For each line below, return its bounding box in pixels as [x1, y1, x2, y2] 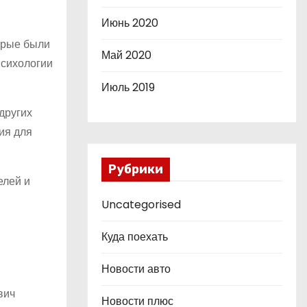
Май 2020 [101, 47, 151, 63]
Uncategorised [101, 197, 181, 212]
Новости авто [101, 261, 171, 277]
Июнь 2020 [101, 15, 158, 31]
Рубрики [108, 162, 163, 177]
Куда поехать [101, 229, 168, 245]
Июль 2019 [101, 79, 155, 95]
